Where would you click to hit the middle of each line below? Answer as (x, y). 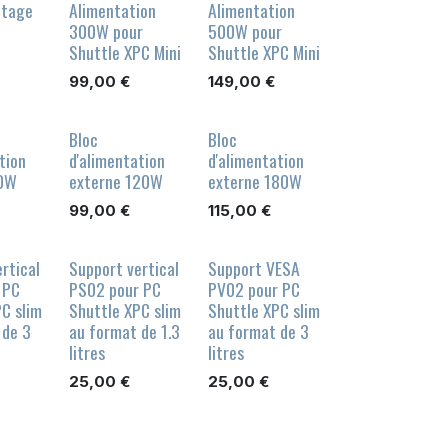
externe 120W (115, 181)
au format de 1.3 (124, 331)
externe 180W (254, 181)
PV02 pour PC (253, 289)
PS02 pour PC (114, 289)
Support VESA (253, 268)
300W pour (105, 31)
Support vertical (123, 268)
